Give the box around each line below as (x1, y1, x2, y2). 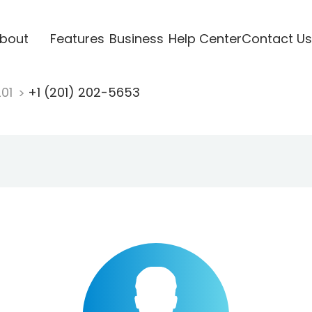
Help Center (168, 29, 242, 47)
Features (49, 29, 104, 47)
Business (109, 29, 164, 47)
